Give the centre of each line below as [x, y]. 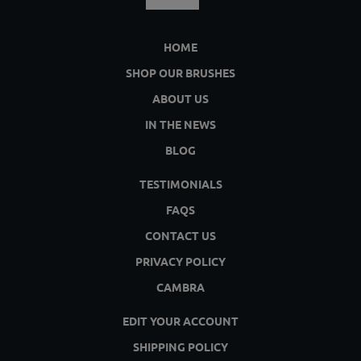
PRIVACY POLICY [180, 261]
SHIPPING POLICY [180, 346]
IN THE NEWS [180, 124]
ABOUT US [180, 98]
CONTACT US [180, 235]
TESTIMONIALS [180, 184]
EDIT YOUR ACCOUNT [180, 321]
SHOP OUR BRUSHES [180, 73]
